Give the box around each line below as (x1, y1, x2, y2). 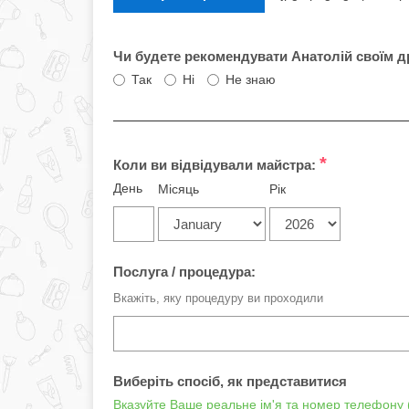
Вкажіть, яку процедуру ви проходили (113, 291, 323, 305)
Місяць (158, 182, 199, 196)
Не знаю (225, 72, 276, 87)
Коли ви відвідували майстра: (113, 157, 320, 173)
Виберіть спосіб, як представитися (113, 373, 347, 389)
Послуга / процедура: (113, 264, 256, 279)
